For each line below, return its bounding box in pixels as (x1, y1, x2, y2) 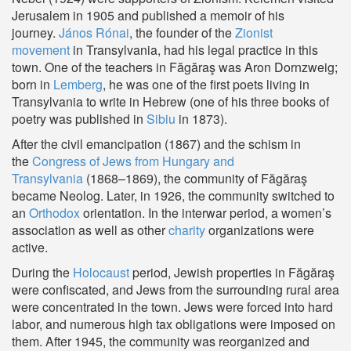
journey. (12, 24, 59, 42)
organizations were (205, 221, 314, 239)
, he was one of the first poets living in (103, 75, 309, 93)
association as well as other (12, 221, 168, 239)
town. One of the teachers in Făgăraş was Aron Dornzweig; (12, 58, 338, 76)
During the (12, 263, 73, 281)
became (12, 186, 60, 204)
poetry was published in (12, 110, 147, 128)
